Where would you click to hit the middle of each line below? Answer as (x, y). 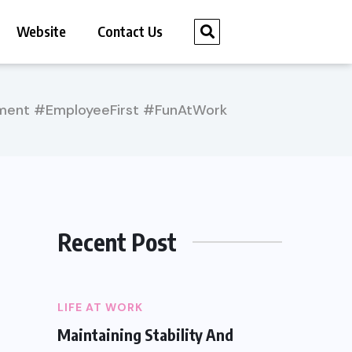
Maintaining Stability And (145, 334)
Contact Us (130, 31)
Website (42, 31)
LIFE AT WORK (100, 307)
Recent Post (117, 242)
